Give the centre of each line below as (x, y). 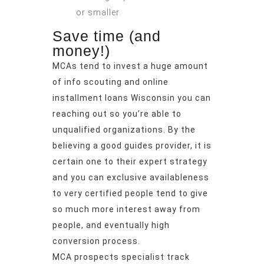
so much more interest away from (126, 209)
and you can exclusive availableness (131, 178)
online (156, 82)
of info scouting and (98, 82)
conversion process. (96, 241)
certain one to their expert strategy (130, 162)
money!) (81, 51)
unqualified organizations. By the (124, 130)
